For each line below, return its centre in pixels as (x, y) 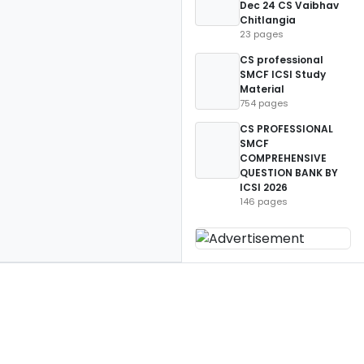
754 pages (264, 103)
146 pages (264, 201)
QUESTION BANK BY (289, 173)
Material (262, 89)
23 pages (262, 34)
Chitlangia (268, 20)
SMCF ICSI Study (283, 74)
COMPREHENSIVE (283, 158)
